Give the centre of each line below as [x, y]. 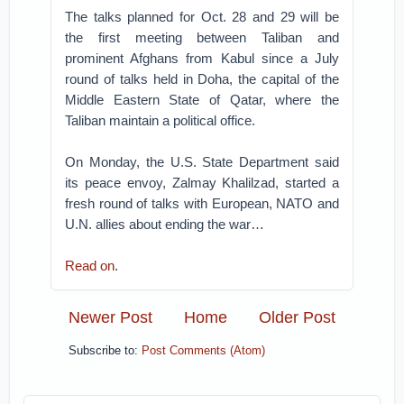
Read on [90, 266]
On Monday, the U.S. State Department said [202, 162]
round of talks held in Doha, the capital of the [202, 79]
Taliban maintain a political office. [161, 120]
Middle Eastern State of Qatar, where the [202, 100]
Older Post [297, 317]
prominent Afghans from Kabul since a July [202, 58]
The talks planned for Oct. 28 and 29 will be [202, 17]
